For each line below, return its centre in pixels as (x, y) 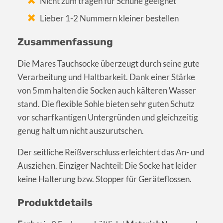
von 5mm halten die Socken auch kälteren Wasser (107, 90)
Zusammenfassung (65, 42)
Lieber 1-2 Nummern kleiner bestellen (110, 18)
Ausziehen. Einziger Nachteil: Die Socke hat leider (107, 165)
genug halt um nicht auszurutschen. (81, 130)
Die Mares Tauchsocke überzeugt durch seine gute (109, 63)
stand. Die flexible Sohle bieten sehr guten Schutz (106, 104)
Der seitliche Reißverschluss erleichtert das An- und (111, 152)
